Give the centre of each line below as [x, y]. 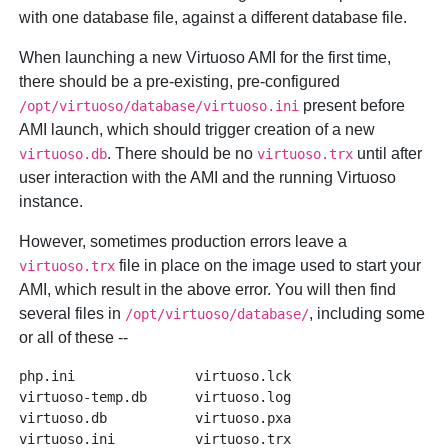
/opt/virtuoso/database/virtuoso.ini [159, 106]
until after [388, 154]
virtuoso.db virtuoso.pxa [155, 418]
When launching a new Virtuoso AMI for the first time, [205, 58]
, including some [367, 314]
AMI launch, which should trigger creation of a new [197, 130]
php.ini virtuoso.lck [155, 376]
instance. [51, 202]
